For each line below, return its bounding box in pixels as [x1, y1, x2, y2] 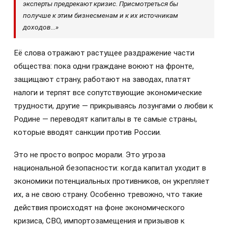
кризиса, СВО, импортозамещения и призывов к [14, 216, 185, 226]
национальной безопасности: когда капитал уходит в [14, 163, 206, 173]
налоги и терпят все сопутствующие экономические [14, 88, 202, 98]
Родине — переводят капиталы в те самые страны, [14, 115, 197, 124]
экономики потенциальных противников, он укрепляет [14, 177, 210, 186]
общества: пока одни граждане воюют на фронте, [14, 62, 194, 71]
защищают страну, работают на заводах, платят [14, 75, 191, 84]
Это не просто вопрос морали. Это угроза [14, 150, 165, 160]
